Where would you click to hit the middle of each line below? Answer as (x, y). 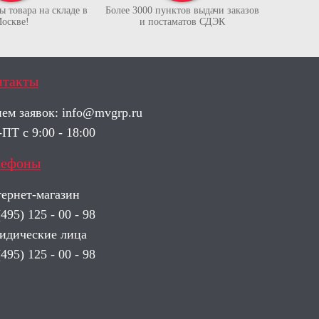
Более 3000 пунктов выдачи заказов (182, 10)
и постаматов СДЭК (182, 22)
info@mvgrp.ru (102, 113)
